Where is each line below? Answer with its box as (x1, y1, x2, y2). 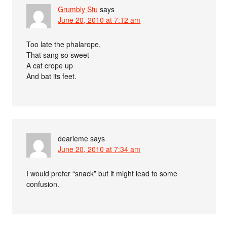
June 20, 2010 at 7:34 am (58, 144, 141, 154)
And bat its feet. (26, 71, 77, 81)
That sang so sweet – (26, 50, 96, 60)
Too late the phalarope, (26, 39, 101, 49)
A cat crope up (26, 60, 73, 70)
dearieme (58, 133, 89, 143)
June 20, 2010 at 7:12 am (58, 15, 141, 25)
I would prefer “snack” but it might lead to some (26, 168, 178, 178)
